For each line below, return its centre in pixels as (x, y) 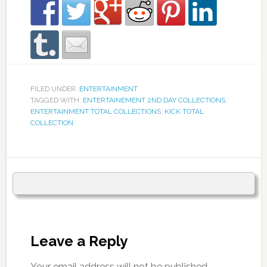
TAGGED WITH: (56, 100)
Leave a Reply (79, 241)
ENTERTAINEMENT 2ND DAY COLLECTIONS (154, 100)
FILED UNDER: (55, 89)
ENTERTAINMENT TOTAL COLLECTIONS (95, 112)
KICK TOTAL (184, 112)
